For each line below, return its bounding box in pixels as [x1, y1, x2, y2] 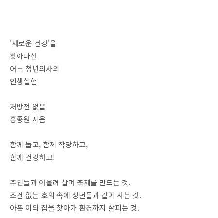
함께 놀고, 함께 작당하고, [10, 139, 88, 149]
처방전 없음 [10, 101, 46, 111]
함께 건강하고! [10, 152, 55, 162]
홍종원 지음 [10, 114, 46, 124]
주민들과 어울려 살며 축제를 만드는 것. [10, 177, 130, 187]
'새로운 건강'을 [10, 38, 56, 48]
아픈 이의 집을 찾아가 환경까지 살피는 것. [10, 202, 139, 213]
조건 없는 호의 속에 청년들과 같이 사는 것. [10, 190, 141, 200]
